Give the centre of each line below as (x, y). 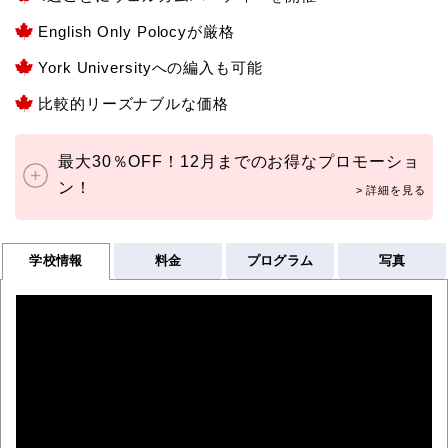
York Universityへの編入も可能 (150, 67)
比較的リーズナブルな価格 (133, 103)
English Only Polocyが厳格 (136, 31)
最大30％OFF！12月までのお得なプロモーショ (238, 161)
